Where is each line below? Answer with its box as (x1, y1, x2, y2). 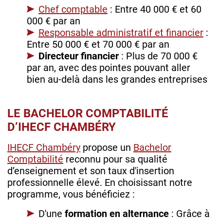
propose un (80, 142, 133, 154)
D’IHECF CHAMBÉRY (7, 120, 119, 134)
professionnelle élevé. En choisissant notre (7, 177, 192, 189)
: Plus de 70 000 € (119, 50, 198, 62)
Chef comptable (38, 3, 108, 16)
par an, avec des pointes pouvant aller (27, 62, 190, 74)
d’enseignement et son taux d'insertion (7, 165, 174, 177)
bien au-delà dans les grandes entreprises (27, 73, 210, 86)
